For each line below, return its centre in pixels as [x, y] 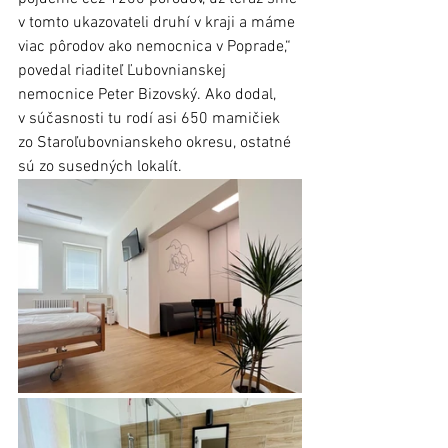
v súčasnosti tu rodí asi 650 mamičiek [151, 119]
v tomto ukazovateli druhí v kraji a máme [158, 23]
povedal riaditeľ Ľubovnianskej [124, 71]
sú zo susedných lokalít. [102, 167]
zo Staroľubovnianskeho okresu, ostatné [156, 143]
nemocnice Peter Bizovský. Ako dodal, [149, 95]
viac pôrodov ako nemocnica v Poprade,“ [156, 47]
